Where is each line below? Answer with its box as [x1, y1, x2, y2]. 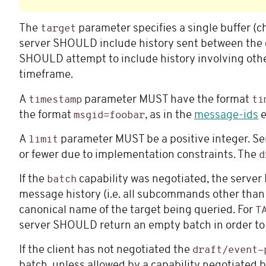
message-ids [194, 109, 258, 121]
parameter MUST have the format [82, 94, 252, 106]
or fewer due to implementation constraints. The [19, 149, 259, 161]
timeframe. [19, 69, 73, 81]
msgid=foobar [74, 110, 145, 121]
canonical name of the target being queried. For [19, 204, 255, 216]
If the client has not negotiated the [19, 244, 192, 256]
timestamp [28, 94, 82, 105]
